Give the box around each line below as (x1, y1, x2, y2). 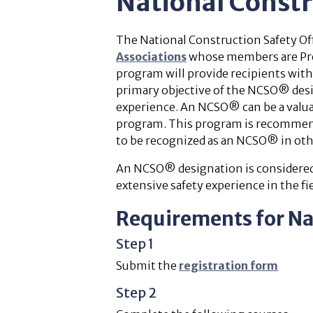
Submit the (116, 259, 180, 272)
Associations (116, 50, 187, 64)
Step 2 (116, 284, 157, 301)
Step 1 (116, 235, 154, 252)
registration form (179, 259, 279, 272)
